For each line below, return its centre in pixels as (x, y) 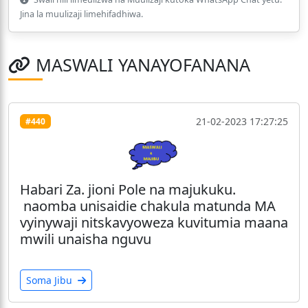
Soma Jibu (51, 280)
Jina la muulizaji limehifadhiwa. (81, 14)
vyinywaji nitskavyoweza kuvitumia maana (154, 222)
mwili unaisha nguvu (86, 239)
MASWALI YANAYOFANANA (143, 65)
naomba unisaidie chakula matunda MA (148, 206)
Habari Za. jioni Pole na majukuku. (128, 189)
